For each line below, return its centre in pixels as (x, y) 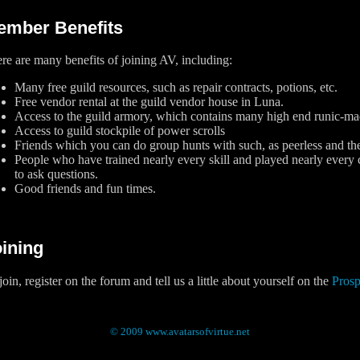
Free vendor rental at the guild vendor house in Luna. (149, 102)
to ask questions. (56, 174)
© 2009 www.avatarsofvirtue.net (180, 331)
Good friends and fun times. (85, 188)
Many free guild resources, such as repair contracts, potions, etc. (176, 87)
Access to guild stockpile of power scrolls (120, 131)
